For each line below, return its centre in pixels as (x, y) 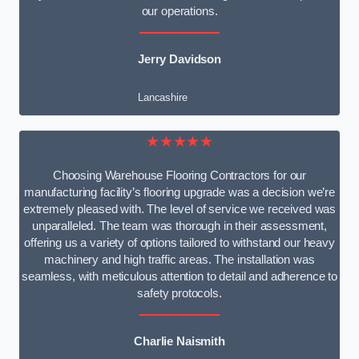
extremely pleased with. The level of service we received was (179, 210)
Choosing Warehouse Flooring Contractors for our (179, 176)
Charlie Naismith (179, 341)
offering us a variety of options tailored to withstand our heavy (179, 243)
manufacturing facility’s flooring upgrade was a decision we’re (179, 193)
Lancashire (163, 98)
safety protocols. (179, 294)
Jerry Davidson (179, 59)
